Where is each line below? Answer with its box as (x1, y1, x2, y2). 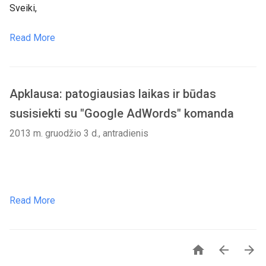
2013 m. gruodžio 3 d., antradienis (9, 128, 148, 139)
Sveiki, (9, 2, 37, 14)
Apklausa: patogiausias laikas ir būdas (9, 87, 216, 101)
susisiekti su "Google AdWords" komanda (9, 106, 234, 121)
